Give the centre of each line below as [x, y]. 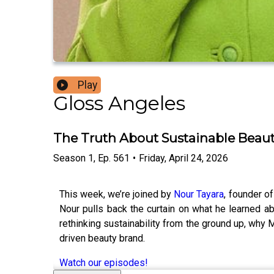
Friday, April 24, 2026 [183, 158]
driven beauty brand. [103, 238]
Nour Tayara [199, 194]
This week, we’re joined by [117, 194]
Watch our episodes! [104, 262]
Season [69, 158]
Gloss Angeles [119, 103]
